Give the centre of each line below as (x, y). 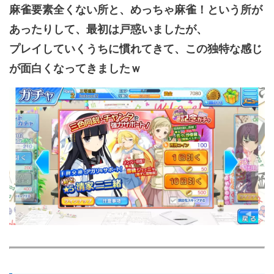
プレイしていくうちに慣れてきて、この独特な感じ (136, 49)
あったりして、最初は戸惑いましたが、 (108, 29)
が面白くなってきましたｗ (75, 68)
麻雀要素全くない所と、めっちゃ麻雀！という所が (136, 10)
